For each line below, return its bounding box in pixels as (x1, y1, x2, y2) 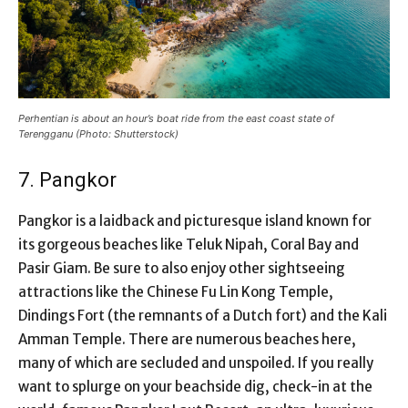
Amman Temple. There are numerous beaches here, (18, 330, 356, 348)
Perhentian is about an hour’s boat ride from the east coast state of (18, 111, 334, 125)
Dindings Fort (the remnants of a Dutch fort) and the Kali (18, 306, 387, 324)
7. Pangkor (18, 168, 117, 191)
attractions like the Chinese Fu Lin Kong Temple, (18, 282, 333, 301)
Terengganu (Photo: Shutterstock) (18, 127, 178, 140)
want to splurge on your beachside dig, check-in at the (18, 377, 372, 395)
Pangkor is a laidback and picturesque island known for (18, 211, 372, 229)
